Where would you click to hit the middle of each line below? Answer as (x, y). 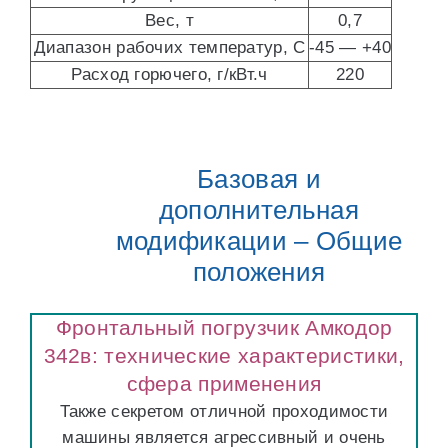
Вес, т (169, 20)
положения (259, 272)
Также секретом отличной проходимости (224, 411)
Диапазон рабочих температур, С (169, 47)
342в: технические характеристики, (224, 355)
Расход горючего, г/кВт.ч (169, 74)
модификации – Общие (259, 241)
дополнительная (259, 210)
